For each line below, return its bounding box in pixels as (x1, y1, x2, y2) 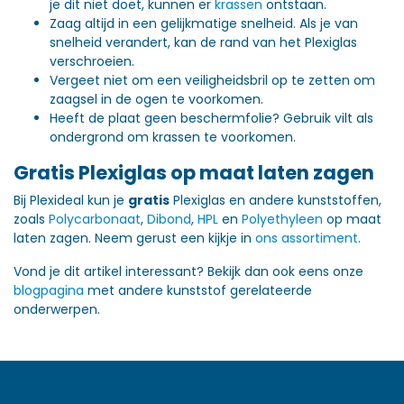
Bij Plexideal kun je (14, 191, 128, 209)
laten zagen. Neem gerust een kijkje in (14, 229, 255, 247)
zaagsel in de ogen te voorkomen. (50, 90, 263, 108)
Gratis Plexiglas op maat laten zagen (14, 160, 374, 186)
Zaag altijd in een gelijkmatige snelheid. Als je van (50, 14, 358, 32)
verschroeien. (50, 52, 134, 70)
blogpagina (14, 281, 84, 299)
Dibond (147, 210, 191, 228)
